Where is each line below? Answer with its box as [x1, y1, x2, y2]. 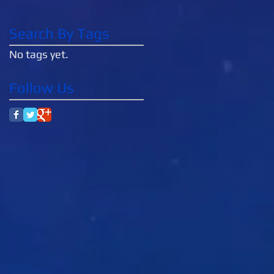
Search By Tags [9, 24, 109, 42]
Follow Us [9, 79, 74, 96]
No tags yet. [9, 47, 68, 61]
